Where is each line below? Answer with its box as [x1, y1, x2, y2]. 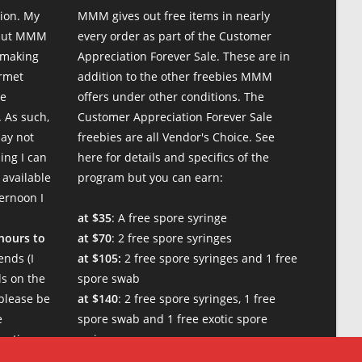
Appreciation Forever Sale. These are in [78, 48, 290, 64]
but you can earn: [124, 169, 223, 185]
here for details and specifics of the [78, 149, 269, 165]
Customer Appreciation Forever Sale [78, 108, 272, 124]
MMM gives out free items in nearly [78, 7, 270, 23]
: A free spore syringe [112, 209, 227, 225]
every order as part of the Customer [78, 27, 271, 44]
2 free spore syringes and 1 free [121, 250, 297, 266]
